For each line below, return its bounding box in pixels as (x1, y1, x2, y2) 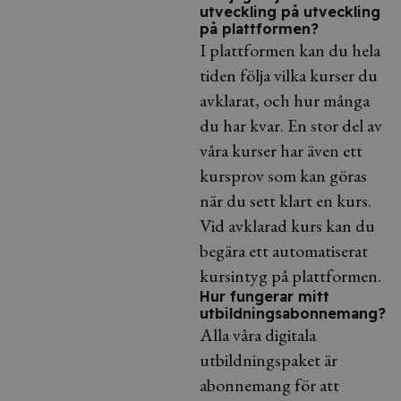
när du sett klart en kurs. (200, 189, 371, 212)
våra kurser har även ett (200, 139, 363, 162)
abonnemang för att (200, 373, 339, 397)
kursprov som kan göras (200, 164, 367, 187)
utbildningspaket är (200, 348, 337, 371)
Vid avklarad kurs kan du (200, 214, 375, 237)
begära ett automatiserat (200, 239, 368, 262)
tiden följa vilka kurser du (200, 64, 378, 87)
